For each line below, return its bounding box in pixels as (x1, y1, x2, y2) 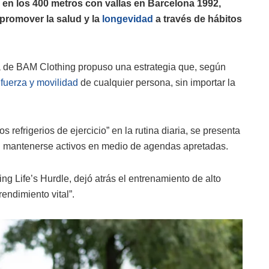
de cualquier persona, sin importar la (78, 77, 235, 88)
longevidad (102, 14, 153, 25)
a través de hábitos (153, 14, 242, 25)
